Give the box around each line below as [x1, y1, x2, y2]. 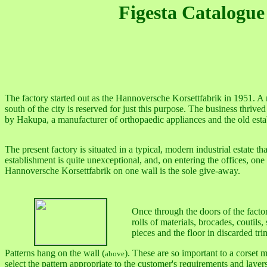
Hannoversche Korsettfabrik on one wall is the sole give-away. [5, 166, 240, 176]
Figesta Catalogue [119, 2, 265, 23]
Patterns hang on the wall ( [5, 248, 105, 258]
